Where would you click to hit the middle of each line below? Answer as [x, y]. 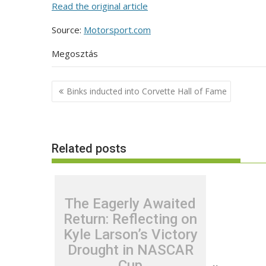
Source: [68, 30]
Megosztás [75, 53]
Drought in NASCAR [130, 250]
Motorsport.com [117, 30]
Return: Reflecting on [131, 219]
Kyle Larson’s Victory [130, 234]
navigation [84, 103]
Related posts [89, 148]
